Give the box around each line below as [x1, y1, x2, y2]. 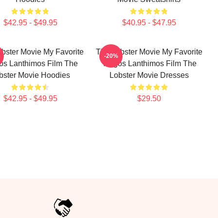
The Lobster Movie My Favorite [95, 48, 202, 56]
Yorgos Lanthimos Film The [101, 59, 197, 68]
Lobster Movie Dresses [109, 71, 189, 79]
